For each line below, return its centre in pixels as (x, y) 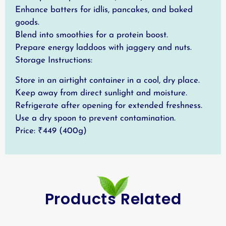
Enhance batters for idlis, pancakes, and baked (104, 10)
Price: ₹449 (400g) (51, 131)
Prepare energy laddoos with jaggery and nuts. (103, 48)
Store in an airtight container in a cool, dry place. (107, 80)
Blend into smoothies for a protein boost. (92, 35)
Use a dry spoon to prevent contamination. (95, 118)
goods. (27, 23)
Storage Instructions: (54, 61)
